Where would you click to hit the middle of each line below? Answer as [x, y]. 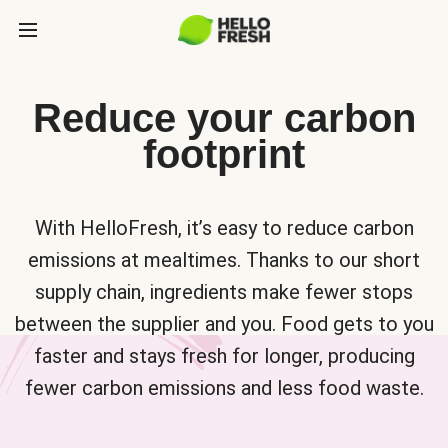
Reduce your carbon [224, 118]
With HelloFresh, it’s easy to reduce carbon [224, 228]
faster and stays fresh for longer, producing [224, 356]
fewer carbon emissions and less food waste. [224, 388]
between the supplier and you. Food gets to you [224, 324]
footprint [224, 154]
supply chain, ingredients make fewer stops [224, 292]
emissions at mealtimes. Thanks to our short [224, 260]
